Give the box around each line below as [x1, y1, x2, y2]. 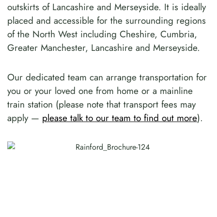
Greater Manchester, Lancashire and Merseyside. [7, 41, 200, 55]
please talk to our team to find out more [42, 111, 197, 125]
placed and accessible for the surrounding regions [7, 14, 206, 28]
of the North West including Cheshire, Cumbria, [7, 28, 197, 41]
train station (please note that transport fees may [7, 98, 196, 111]
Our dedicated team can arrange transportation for [7, 71, 207, 84]
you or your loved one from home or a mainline [7, 84, 193, 98]
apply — [7, 111, 42, 125]
